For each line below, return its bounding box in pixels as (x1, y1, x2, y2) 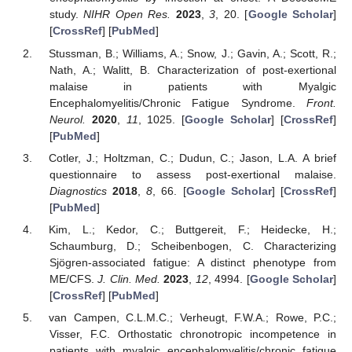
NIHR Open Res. (83, 8, 171, 21)
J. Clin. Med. (97, 272, 161, 285)
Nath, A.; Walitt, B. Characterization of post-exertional (49, 63, 336, 76)
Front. (306, 96, 336, 109)
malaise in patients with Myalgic (49, 79, 336, 93)
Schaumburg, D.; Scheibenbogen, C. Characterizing (49, 239, 336, 252)
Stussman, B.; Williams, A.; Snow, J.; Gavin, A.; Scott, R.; (49, 46, 336, 60)
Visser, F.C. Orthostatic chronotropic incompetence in (49, 327, 336, 340)
